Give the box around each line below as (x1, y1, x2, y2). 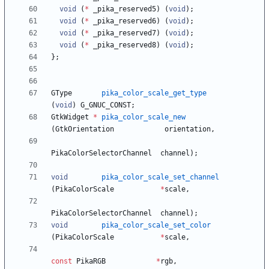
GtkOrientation (55, 125, 114, 134)
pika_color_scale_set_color (101, 221, 211, 230)
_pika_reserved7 (93, 29, 156, 38)
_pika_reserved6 (93, 17, 156, 26)
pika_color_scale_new (101, 113, 186, 122)
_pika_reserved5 (93, 5, 156, 14)
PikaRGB (76, 257, 106, 266)
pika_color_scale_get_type (101, 89, 207, 98)
